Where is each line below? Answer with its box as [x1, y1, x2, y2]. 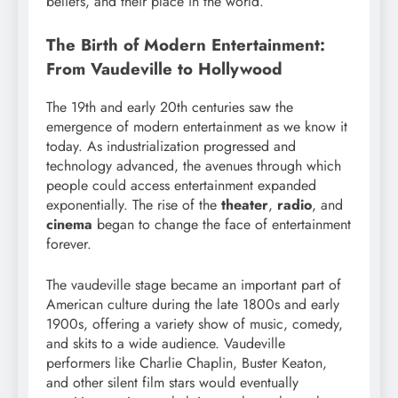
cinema [46, 214, 92, 235]
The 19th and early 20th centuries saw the [46, 97, 293, 118]
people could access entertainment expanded [46, 175, 316, 196]
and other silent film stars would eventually [46, 372, 298, 394]
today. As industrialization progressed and [46, 136, 296, 157]
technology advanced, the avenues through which [46, 155, 341, 177]
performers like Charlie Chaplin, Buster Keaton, [46, 353, 327, 374]
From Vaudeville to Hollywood [46, 57, 283, 82]
